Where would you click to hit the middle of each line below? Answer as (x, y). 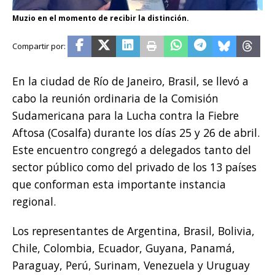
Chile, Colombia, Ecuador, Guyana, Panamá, (124, 248)
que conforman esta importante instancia (119, 184)
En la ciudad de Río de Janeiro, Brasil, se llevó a (130, 81)
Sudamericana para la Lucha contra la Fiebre (126, 116)
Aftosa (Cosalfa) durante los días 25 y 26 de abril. (136, 133)
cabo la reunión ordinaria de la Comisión (115, 99)
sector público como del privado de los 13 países (134, 167)
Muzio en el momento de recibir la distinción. (101, 18)
